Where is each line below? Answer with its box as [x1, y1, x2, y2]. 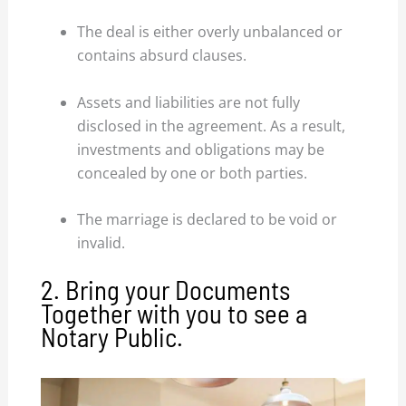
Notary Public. [41, 320, 184, 353]
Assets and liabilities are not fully [77, 92, 301, 112]
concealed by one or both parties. [77, 162, 308, 183]
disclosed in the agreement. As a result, [77, 115, 346, 136]
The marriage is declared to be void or [77, 209, 338, 230]
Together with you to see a [41, 296, 308, 329]
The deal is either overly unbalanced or [77, 21, 343, 42]
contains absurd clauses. [77, 44, 247, 65]
